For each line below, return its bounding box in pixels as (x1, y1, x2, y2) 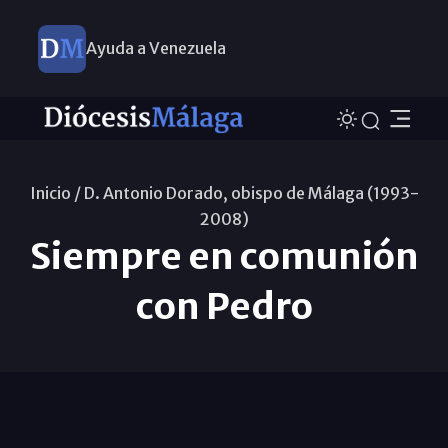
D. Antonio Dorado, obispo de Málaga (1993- (83, 182, 419, 203)
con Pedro (135, 283, 313, 329)
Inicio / (29, 182, 81, 203)
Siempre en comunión (29, 233, 419, 279)
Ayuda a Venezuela (85, 38, 226, 58)
